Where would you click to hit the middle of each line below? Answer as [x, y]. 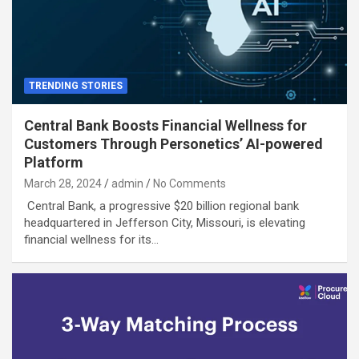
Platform [54, 163]
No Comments [190, 184]
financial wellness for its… [91, 240]
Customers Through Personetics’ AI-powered [173, 144]
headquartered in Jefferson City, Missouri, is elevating [165, 223]
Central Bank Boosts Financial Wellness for [165, 126]
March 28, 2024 [63, 184]
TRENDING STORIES [76, 86]
